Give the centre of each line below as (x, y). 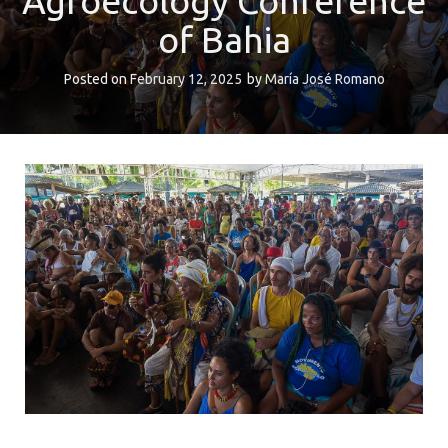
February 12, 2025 (185, 79)
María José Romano (324, 79)
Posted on (96, 79)
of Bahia (224, 39)
